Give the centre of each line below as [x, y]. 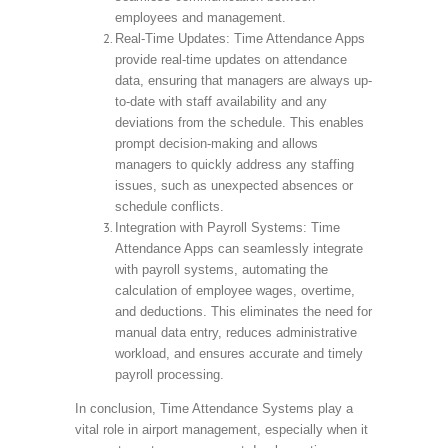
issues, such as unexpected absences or [233, 185]
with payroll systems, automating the [221, 269]
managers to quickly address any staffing [234, 164]
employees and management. [200, 17]
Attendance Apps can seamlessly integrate [238, 248]
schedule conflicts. [169, 206]
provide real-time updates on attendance [230, 59]
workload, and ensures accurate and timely [238, 353]
